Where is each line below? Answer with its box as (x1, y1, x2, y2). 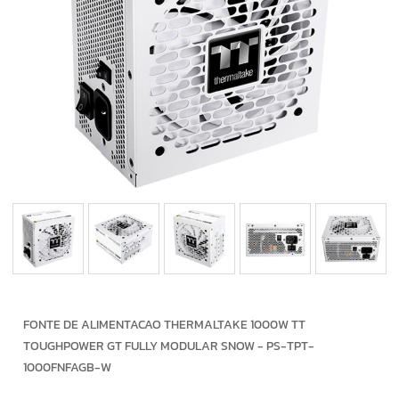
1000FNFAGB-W (23, 358, 112, 378)
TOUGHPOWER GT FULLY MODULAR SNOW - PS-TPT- (23, 337, 315, 356)
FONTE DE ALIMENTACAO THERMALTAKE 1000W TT (23, 315, 306, 335)
